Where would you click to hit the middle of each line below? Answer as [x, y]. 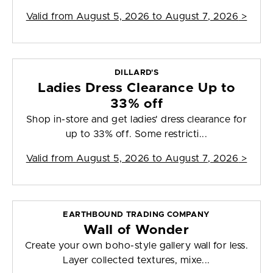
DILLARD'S [136, 73]
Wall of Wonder [136, 230]
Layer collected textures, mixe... [136, 261]
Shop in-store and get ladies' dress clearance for [136, 120]
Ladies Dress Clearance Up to [136, 88]
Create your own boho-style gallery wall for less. [136, 246]
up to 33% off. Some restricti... [136, 134]
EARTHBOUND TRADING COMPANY [136, 215]
